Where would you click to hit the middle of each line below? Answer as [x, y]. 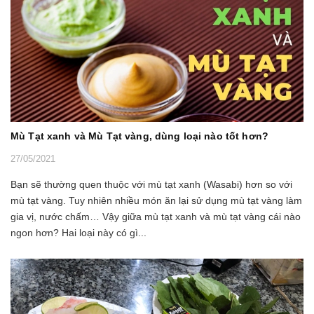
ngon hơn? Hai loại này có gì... [78, 233]
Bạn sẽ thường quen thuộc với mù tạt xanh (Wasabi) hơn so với [151, 185]
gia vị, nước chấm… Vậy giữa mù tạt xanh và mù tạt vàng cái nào [156, 217]
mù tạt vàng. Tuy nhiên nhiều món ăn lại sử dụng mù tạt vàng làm [156, 201]
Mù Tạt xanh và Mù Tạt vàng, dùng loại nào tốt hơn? [139, 136]
